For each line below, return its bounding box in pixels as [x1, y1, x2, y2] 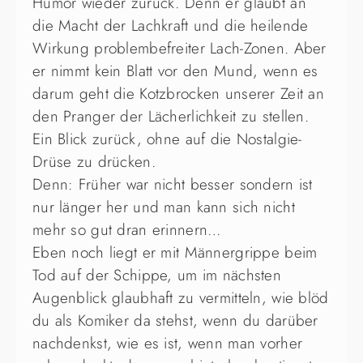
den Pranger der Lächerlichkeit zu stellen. [32, 105, 309, 128]
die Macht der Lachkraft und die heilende [32, 15, 309, 37]
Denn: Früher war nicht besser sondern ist [32, 173, 313, 196]
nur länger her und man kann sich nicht [32, 196, 295, 219]
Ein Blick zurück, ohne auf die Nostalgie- [32, 128, 302, 151]
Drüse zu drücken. [32, 151, 156, 173]
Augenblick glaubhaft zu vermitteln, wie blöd [32, 287, 329, 310]
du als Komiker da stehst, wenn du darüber [32, 310, 318, 332]
